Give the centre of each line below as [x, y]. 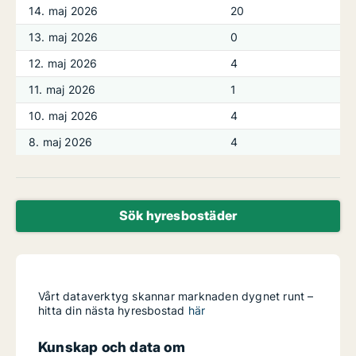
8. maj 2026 [61, 142]
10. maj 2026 [64, 116]
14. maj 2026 [64, 11]
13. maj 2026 [64, 37]
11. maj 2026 [62, 89]
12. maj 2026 [63, 63]
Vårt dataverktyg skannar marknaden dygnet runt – [176, 296]
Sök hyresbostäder [178, 215]
